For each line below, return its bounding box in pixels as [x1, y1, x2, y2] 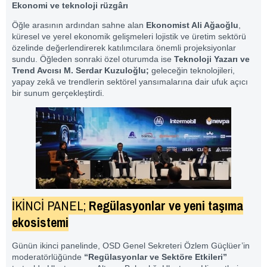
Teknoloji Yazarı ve [174, 54, 250, 64]
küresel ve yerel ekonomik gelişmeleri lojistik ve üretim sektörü [12, 31, 246, 41]
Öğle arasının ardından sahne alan [12, 20, 146, 30]
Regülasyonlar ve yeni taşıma [89, 197, 243, 215]
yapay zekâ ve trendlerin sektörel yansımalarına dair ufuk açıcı [12, 76, 248, 86]
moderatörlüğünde [12, 252, 84, 262]
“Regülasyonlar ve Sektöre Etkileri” [84, 252, 227, 262]
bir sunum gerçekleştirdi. [12, 88, 104, 98]
